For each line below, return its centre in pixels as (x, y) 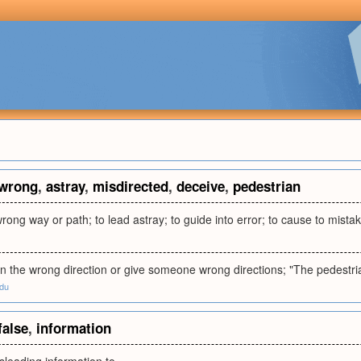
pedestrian (267, 186)
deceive (201, 186)
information (74, 328)
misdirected (131, 186)
